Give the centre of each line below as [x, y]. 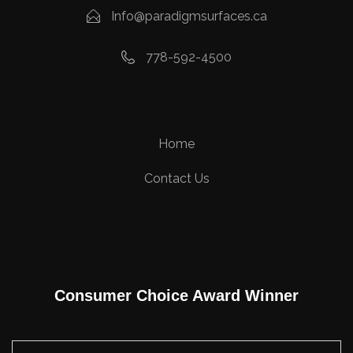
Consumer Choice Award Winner [176, 296]
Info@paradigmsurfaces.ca [189, 17]
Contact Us [176, 179]
